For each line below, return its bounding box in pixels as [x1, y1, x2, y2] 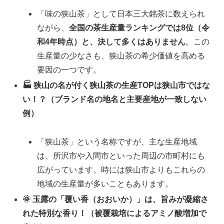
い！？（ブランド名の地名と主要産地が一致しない [22, 95, 207, 104]
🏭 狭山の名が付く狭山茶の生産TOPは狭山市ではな [22, 81, 210, 90]
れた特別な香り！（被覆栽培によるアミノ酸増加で [22, 209, 207, 218]
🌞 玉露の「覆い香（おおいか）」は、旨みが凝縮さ [22, 195, 209, 204]
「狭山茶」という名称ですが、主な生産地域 [37, 137, 197, 146]
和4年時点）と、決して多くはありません [37, 37, 186, 46]
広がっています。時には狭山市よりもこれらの [37, 165, 205, 174]
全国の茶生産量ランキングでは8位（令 [69, 23, 210, 32]
